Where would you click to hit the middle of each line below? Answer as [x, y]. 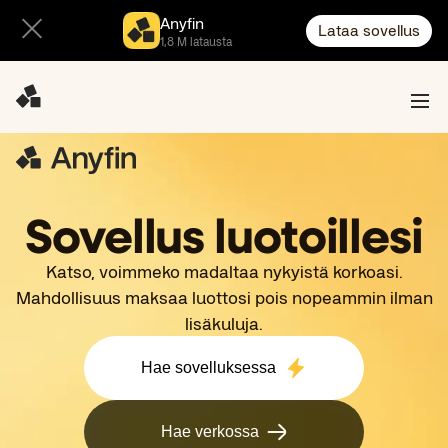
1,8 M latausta [195, 40]
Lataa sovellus [369, 29]
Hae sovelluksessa [208, 367]
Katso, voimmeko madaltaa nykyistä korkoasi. [224, 271]
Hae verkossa [210, 431]
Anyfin [181, 22]
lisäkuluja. [224, 323]
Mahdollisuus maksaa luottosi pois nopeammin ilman [224, 297]
